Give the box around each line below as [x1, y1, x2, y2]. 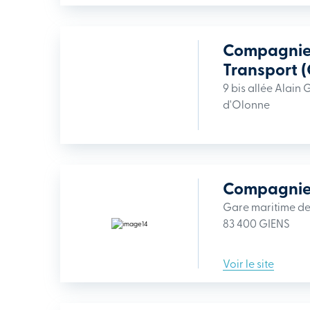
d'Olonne [223, 96, 270, 111]
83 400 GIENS [223, 215, 290, 230]
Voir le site [223, 255, 274, 271]
